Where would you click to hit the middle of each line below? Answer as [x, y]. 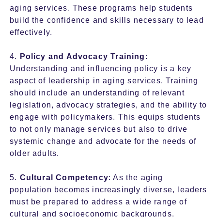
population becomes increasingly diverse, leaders [108, 190]
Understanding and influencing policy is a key [101, 69]
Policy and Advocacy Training [82, 57]
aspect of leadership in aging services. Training [104, 81]
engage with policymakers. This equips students [105, 117]
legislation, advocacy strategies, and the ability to [108, 105]
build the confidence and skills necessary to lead [107, 20]
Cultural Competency [64, 178]
